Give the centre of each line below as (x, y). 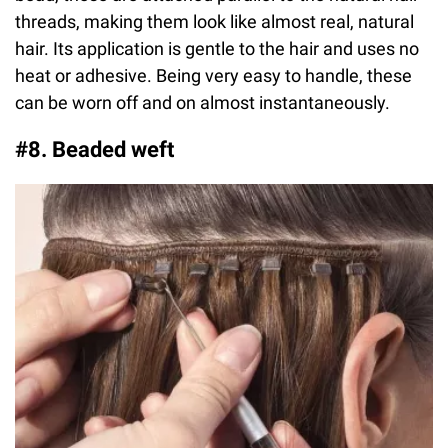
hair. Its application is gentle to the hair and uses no (217, 49)
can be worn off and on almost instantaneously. (202, 103)
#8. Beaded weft (94, 150)
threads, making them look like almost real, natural (214, 22)
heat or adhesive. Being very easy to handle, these (213, 76)
